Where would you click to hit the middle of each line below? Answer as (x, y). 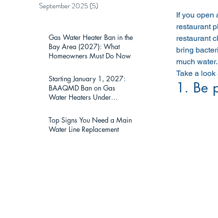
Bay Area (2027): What (84, 46)
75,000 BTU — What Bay (88, 106)
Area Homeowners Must (84, 116)
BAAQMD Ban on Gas (82, 88)
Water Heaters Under (80, 97)
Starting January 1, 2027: (87, 79)
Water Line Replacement (84, 129)
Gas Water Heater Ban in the (91, 37)
